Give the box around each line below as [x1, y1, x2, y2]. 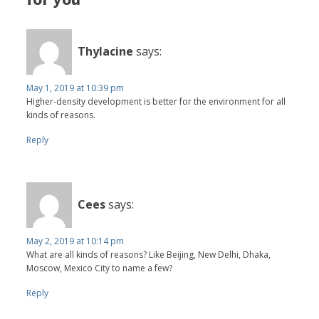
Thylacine [78, 43, 134, 60]
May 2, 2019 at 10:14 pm [26, 234, 125, 247]
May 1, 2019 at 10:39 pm [26, 81, 125, 94]
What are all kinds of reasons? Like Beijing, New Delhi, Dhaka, [26, 248, 271, 261]
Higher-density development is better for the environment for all [26, 95, 286, 108]
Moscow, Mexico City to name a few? [26, 261, 173, 274]
